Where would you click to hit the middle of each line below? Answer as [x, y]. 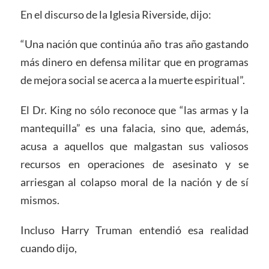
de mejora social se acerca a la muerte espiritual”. [132, 80]
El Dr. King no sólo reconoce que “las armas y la [134, 110]
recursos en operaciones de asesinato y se [134, 164]
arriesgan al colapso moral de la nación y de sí [134, 182]
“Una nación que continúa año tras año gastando [134, 44]
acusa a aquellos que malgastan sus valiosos [134, 146]
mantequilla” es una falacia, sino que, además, [134, 128]
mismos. [40, 200]
